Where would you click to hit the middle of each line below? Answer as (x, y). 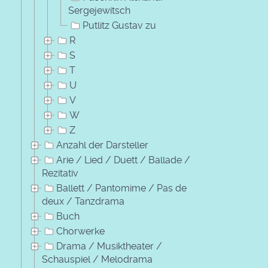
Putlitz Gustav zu (119, 25)
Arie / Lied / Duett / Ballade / (123, 160)
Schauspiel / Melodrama (97, 259)
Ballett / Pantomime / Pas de (121, 188)
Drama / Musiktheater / (109, 246)
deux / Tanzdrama (83, 201)
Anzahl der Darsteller (102, 145)
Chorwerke (80, 231)
